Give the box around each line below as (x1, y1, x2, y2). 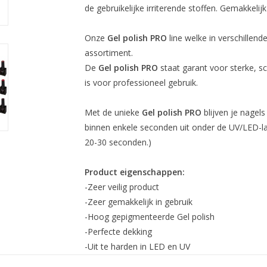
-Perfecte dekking (84, 226, 152, 237)
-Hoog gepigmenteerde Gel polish (84, 211, 215, 222)
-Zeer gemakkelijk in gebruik (84, 196, 195, 207)
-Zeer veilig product (84, 181, 159, 193)
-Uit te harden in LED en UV (84, 241, 190, 252)
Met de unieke (84, 107, 142, 118)
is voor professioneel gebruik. (84, 77, 198, 88)
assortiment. (84, 47, 133, 58)
